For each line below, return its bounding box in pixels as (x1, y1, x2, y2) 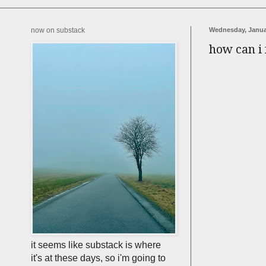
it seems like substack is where (31, 240, 161, 250)
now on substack (31, 26, 85, 34)
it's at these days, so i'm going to (31, 253, 166, 263)
